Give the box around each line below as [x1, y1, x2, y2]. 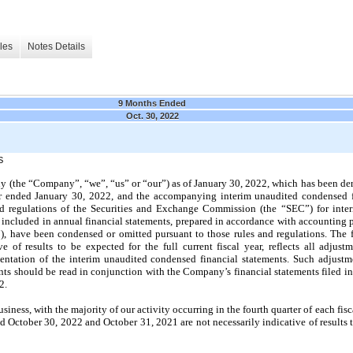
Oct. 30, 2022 [125, 110, 179, 121]
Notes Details [28, 41, 85, 53]
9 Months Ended [118, 98, 186, 108]
